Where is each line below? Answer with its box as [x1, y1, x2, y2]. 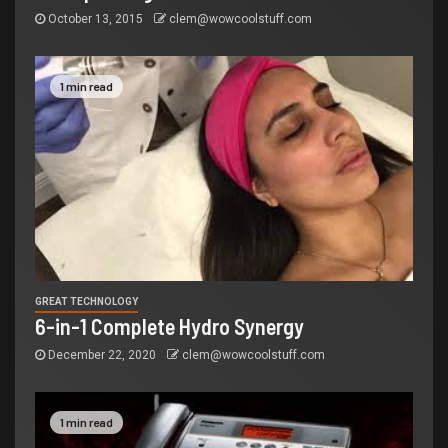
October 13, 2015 [45, 11, 146, 26]
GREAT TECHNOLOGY [35, 295, 138, 307]
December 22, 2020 [45, 347, 159, 362]
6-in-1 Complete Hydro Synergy [35, 312, 304, 339]
